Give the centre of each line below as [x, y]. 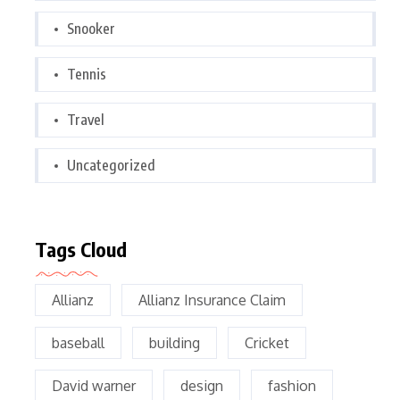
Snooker [91, 29]
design [202, 386]
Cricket [267, 343]
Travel [86, 120]
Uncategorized [111, 165]
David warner [94, 386]
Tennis [87, 74]
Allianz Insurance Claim [212, 300]
